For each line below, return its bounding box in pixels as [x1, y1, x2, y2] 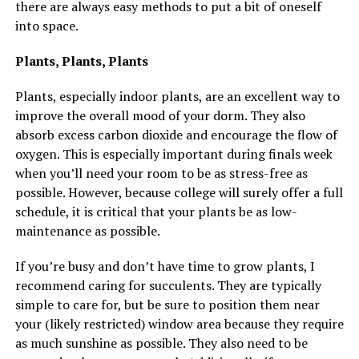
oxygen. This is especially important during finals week [14, 144, 333, 163]
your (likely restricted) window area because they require [14, 314, 344, 333]
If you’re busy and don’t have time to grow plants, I [14, 256, 315, 275]
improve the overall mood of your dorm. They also [14, 106, 305, 124]
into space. [14, 16, 79, 34]
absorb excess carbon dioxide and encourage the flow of [14, 125, 337, 143]
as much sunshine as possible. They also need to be [14, 333, 308, 352]
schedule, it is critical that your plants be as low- [14, 202, 297, 220]
